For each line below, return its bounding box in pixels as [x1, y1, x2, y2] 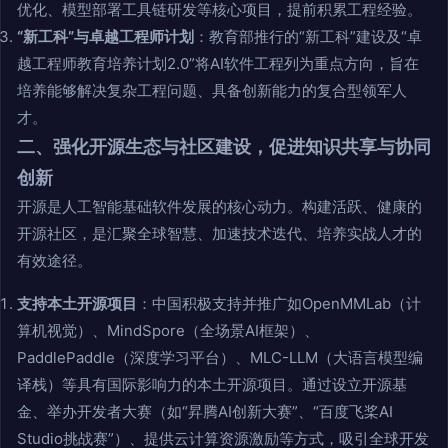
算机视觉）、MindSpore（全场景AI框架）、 [17, 320, 319, 340]
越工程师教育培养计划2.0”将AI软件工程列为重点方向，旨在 [17, 53, 419, 73]
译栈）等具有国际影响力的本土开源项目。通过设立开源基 [17, 374, 407, 394]
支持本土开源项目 [17, 293, 137, 313]
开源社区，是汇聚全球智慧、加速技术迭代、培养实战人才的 [17, 223, 422, 243]
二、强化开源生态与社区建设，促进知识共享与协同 [17, 135, 431, 157]
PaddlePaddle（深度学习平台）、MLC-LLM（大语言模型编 [17, 347, 423, 367]
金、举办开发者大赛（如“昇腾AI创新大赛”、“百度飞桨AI [17, 401, 393, 421]
